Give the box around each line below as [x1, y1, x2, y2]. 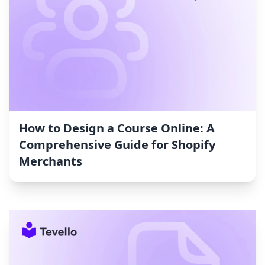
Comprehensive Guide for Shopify [19, 137, 215, 153]
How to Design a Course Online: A [19, 120, 215, 137]
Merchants [19, 153, 82, 170]
